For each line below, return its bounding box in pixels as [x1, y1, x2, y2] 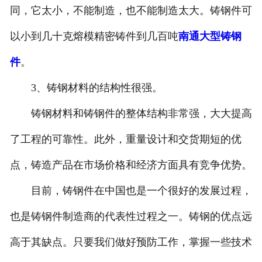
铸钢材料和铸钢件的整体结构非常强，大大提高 [9, 108, 252, 120]
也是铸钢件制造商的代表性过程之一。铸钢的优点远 [9, 211, 252, 223]
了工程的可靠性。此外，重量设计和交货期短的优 [9, 133, 242, 146]
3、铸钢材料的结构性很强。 [9, 82, 163, 94]
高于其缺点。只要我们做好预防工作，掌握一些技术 [9, 236, 252, 249]
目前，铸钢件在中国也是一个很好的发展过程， [9, 185, 252, 197]
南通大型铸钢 [178, 30, 242, 43]
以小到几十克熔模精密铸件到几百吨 [9, 30, 178, 43]
